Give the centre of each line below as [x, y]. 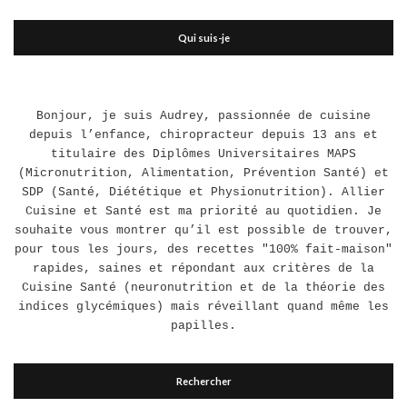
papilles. [203, 326]
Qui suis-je [203, 38]
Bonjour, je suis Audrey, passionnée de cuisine [203, 116]
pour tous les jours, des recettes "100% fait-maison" [203, 249]
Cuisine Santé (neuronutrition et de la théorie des [203, 288]
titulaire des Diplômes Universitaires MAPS [203, 154]
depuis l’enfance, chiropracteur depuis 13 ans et [203, 135]
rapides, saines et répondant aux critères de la [203, 268]
